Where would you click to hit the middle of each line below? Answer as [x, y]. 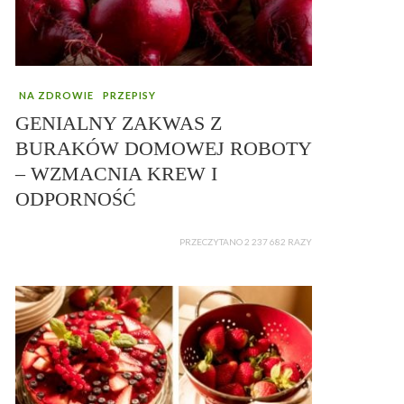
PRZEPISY [129, 96]
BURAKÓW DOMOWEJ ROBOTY [163, 149]
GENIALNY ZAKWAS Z [119, 124]
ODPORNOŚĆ [76, 199]
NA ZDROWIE [56, 96]
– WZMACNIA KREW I [116, 174]
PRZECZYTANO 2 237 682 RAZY [246, 242]
